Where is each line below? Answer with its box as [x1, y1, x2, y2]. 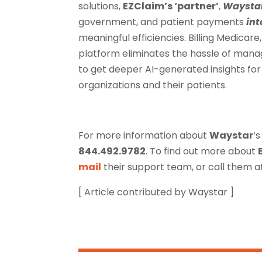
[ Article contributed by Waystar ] [78, 185, 235, 199]
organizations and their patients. [78, 78, 227, 92]
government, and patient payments [78, 15, 247, 29]
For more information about [78, 128, 210, 142]
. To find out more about [146, 144, 258, 158]
